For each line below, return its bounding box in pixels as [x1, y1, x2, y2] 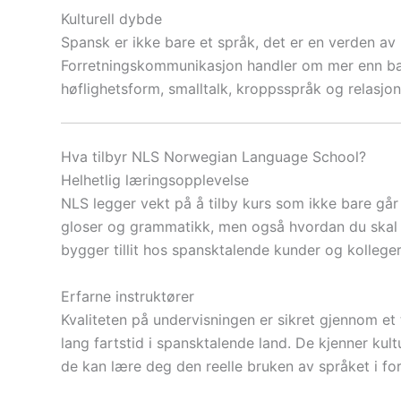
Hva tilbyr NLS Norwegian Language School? [61, 148, 366, 166]
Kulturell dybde [61, 9, 162, 28]
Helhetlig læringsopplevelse [61, 171, 249, 190]
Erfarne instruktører [61, 286, 194, 305]
